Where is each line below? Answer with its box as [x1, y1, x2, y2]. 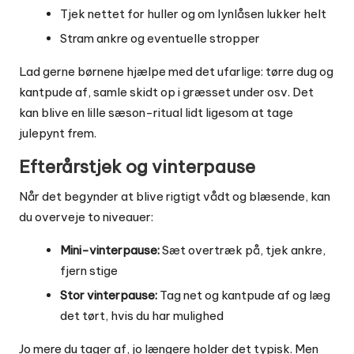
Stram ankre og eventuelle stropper [60, 31, 260, 47]
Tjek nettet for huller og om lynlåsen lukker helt [60, 6, 326, 22]
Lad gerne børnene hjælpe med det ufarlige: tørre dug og [19, 64, 333, 80]
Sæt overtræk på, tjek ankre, [160, 243, 326, 258]
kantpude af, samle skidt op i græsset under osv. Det [19, 85, 314, 100]
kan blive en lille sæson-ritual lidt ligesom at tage [19, 105, 293, 121]
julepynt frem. [19, 126, 96, 141]
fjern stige [60, 263, 118, 279]
